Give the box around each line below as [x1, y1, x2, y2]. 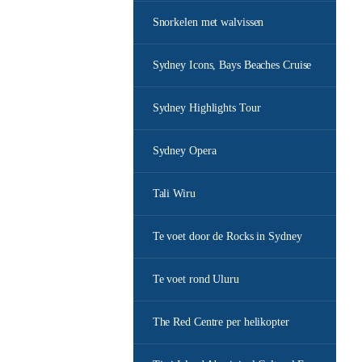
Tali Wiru [152, 187, 196, 200]
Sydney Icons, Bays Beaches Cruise [152, 59, 312, 71]
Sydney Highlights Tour [152, 102, 261, 114]
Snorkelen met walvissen [152, 16, 264, 28]
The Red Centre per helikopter [152, 316, 289, 328]
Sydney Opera [152, 145, 217, 157]
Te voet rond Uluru [152, 273, 239, 285]
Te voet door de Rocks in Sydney [152, 230, 302, 242]
